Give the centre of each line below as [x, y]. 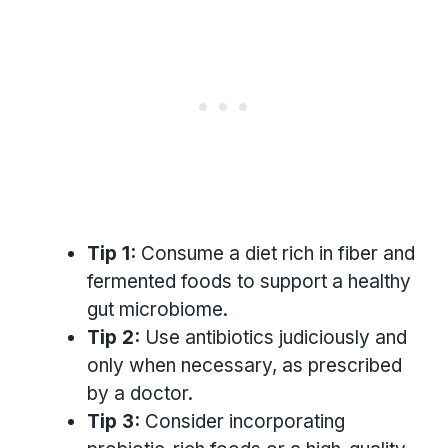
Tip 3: [113, 421]
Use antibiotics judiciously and [273, 337]
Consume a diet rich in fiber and [275, 253]
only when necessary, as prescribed [244, 365]
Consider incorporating [242, 421]
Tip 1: [111, 253]
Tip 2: [113, 337]
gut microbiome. [157, 309]
